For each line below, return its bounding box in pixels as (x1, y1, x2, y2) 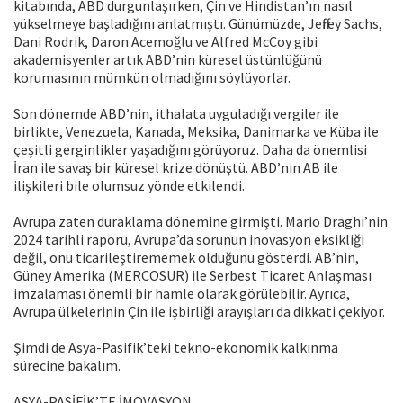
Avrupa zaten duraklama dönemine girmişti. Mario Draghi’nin (13, 212, 388, 231)
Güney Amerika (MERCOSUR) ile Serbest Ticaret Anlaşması (13, 266, 372, 285)
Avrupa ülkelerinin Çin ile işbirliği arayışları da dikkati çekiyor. (13, 302, 385, 321)
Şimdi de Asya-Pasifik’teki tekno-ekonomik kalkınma (13, 338, 338, 357)
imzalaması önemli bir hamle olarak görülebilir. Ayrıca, (13, 284, 350, 303)
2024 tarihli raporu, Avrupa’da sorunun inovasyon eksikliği (13, 230, 364, 249)
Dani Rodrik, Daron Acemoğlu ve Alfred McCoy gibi (13, 32, 318, 51)
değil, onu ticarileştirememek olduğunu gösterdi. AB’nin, (13, 248, 359, 267)
